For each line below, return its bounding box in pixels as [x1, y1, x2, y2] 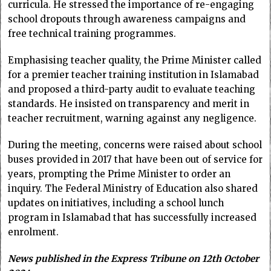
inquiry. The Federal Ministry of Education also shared [8, 182, 258, 194]
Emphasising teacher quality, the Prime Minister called [8, 54, 262, 66]
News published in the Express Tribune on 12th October [8, 252, 260, 264]
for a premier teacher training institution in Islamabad [8, 68, 260, 80]
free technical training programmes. [8, 27, 177, 39]
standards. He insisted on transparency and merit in [8, 97, 250, 109]
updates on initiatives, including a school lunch [8, 197, 224, 209]
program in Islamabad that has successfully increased [8, 211, 257, 223]
